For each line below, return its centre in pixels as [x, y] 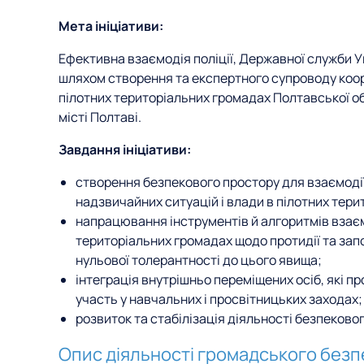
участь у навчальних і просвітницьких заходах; [219, 299]
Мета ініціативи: [111, 26]
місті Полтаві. [100, 117]
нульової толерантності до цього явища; [198, 260]
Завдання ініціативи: [125, 149]
